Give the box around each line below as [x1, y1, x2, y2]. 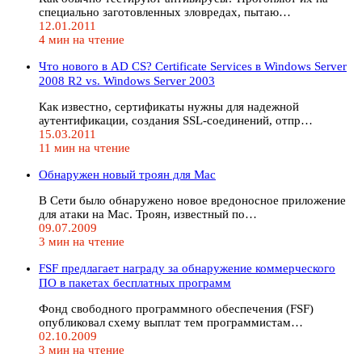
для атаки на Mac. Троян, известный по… [39, 207, 257, 221]
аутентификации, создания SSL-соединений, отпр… [39, 113, 313, 127]
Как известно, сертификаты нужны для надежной [39, 99, 299, 113]
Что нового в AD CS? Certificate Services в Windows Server [39, 59, 347, 73]
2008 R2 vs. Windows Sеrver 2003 [39, 74, 215, 87]
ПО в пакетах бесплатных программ [39, 276, 231, 289]
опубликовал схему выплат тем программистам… [39, 315, 303, 329]
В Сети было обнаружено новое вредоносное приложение [39, 193, 346, 207]
